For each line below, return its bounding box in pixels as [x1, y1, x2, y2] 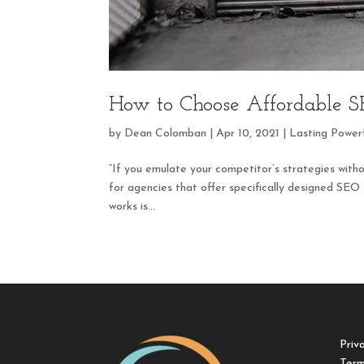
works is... [109, 200, 156, 213]
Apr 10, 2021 [216, 127, 280, 140]
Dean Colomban [124, 127, 207, 140]
